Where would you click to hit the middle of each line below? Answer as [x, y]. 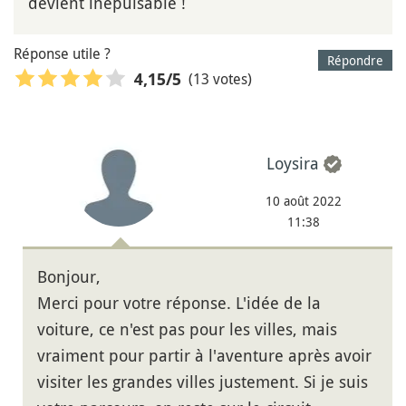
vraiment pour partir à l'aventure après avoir [204, 356]
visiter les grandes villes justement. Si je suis [203, 382]
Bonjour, [69, 277]
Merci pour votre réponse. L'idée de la [179, 303]
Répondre [355, 60]
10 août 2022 [304, 201]
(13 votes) [220, 79]
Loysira [292, 164]
